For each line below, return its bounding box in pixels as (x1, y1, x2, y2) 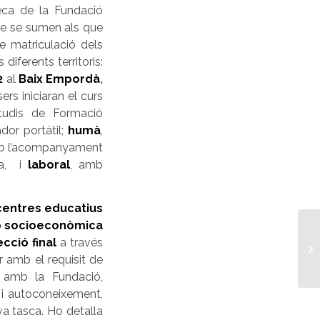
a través (59, 236, 104, 250)
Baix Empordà (18, 71, 101, 86)
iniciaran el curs (21, 89, 104, 103)
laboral (28, 157, 70, 171)
